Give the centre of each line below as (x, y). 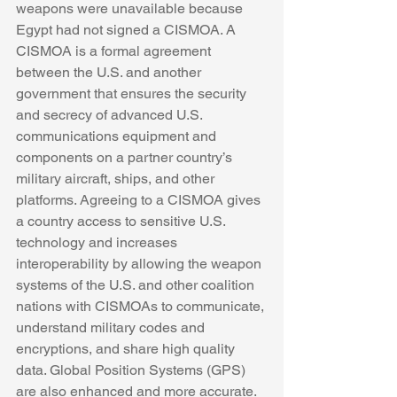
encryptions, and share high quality (127, 349)
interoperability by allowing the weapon (140, 264)
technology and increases (98, 243)
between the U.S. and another (110, 73)
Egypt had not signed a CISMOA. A (128, 30)
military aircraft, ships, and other (117, 179)
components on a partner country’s (126, 158)
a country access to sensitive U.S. (122, 222)
